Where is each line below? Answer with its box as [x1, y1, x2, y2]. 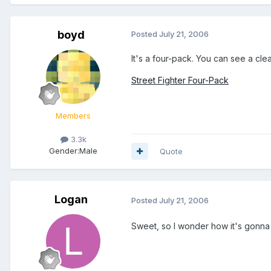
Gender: [49, 145, 79, 155]
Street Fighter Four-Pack [131, 74, 229, 85]
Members [56, 110, 91, 120]
